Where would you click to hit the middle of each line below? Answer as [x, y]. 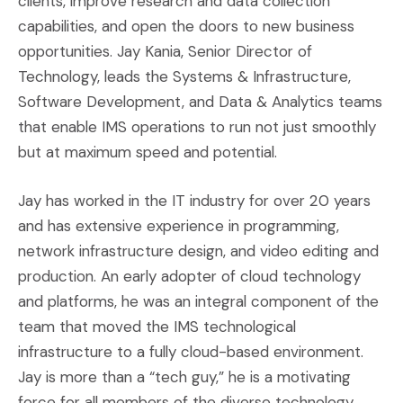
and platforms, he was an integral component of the [198, 301]
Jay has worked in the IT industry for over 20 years [194, 201]
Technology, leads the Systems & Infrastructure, [184, 76]
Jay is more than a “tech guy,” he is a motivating [184, 377]
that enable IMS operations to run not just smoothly [197, 127]
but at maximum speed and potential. [148, 152]
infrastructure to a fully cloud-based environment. [191, 352]
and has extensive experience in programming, [179, 226]
